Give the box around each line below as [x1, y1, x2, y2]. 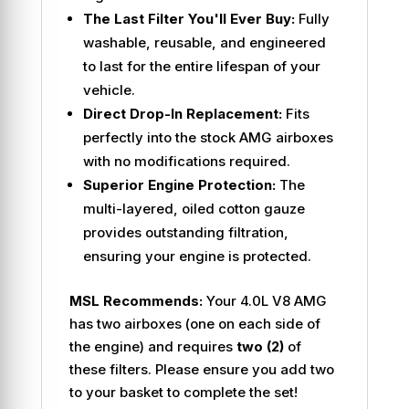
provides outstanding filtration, [82, 223, 288, 241]
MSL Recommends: [68, 291, 203, 309]
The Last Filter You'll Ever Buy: [82, 9, 295, 27]
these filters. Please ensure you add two [68, 360, 334, 378]
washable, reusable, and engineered [82, 33, 326, 51]
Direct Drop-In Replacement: [82, 104, 282, 122]
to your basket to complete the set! [68, 383, 298, 401]
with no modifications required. [82, 152, 290, 170]
